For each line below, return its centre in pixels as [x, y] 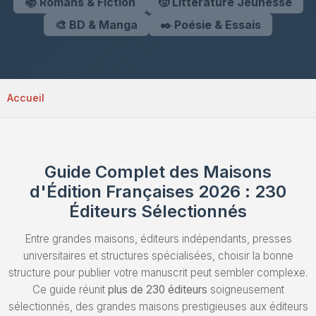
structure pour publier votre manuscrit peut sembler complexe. [158, 272]
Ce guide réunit [70, 289]
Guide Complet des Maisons [158, 171]
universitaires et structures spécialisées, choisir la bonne [158, 255]
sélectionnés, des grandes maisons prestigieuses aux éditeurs [158, 306]
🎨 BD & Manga [96, 24]
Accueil [26, 98]
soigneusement [245, 289]
